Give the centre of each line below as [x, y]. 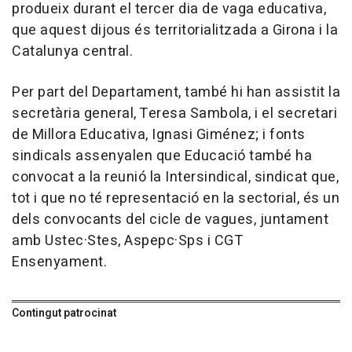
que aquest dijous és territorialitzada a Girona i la [175, 31]
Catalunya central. [72, 52]
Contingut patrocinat [64, 313]
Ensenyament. [59, 262]
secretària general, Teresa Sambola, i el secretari [174, 114]
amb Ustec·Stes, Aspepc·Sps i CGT [127, 241]
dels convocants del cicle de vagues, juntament [170, 220]
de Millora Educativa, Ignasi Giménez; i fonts [159, 135]
